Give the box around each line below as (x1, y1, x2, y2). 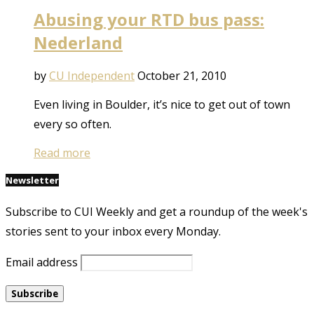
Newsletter (6, 174, 59, 187)
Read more (34, 145, 90, 161)
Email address (6, 254, 78, 271)
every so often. (34, 116, 111, 132)
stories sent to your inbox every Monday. (6, 224, 221, 240)
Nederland (34, 31, 123, 55)
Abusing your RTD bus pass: (34, 8, 264, 32)
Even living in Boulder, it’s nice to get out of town (34, 97, 290, 113)
